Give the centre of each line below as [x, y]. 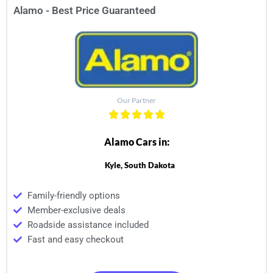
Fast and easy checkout [75, 239]
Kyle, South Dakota [140, 165]
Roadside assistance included [88, 225]
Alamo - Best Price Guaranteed [85, 10]
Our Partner [136, 100]
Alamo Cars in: [136, 141]
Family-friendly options [73, 195]
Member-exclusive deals [76, 210]
